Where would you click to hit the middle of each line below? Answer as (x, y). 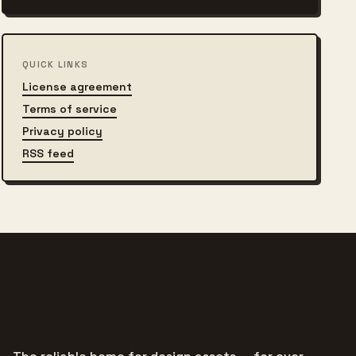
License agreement (77, 87)
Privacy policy (62, 131)
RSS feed (48, 153)
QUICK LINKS (55, 64)
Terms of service (69, 109)
